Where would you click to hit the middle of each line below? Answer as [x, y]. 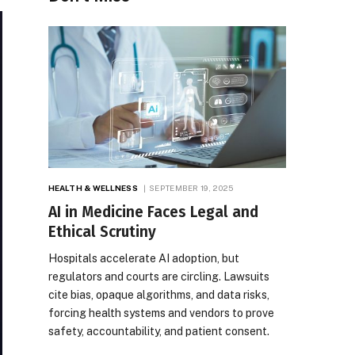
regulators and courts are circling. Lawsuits [159, 276]
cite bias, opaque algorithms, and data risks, [159, 294]
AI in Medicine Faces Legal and [153, 212]
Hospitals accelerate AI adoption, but [144, 258]
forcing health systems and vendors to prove [161, 313]
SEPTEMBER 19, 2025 [191, 187]
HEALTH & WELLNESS [93, 187]
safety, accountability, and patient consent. [159, 331]
